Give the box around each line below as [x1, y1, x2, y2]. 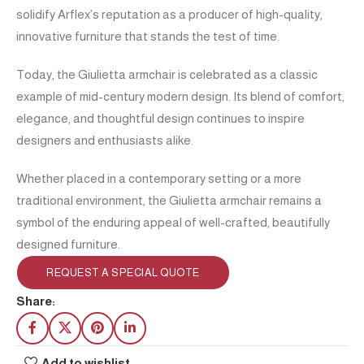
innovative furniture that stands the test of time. [16, 28, 279, 43]
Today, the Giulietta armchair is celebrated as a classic [16, 67, 318, 81]
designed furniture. [16, 236, 120, 251]
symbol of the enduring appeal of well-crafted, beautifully [16, 214, 330, 229]
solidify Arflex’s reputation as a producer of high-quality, [16, 6, 323, 21]
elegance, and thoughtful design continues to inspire [16, 110, 305, 125]
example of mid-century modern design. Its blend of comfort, [16, 89, 344, 103]
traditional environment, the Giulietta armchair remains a [16, 193, 322, 207]
